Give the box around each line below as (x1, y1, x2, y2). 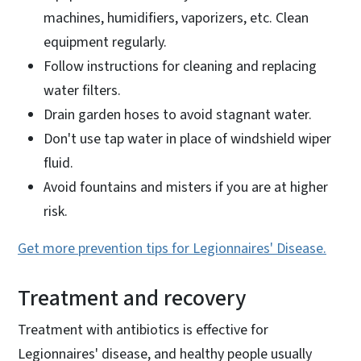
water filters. (44, 80, 121, 101)
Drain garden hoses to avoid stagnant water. (44, 104, 312, 125)
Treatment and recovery (18, 281, 246, 314)
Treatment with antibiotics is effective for (18, 319, 268, 340)
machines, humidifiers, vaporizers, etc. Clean (44, 7, 309, 28)
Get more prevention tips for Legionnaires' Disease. (18, 238, 326, 259)
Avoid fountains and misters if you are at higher (44, 176, 328, 197)
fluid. (44, 152, 80, 173)
